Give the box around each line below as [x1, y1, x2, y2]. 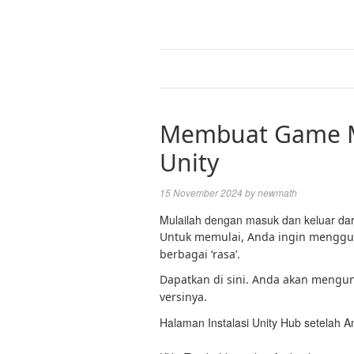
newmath [258, 186, 297, 199]
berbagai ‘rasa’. [160, 247, 240, 262]
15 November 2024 [160, 186, 243, 199]
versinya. [160, 289, 207, 304]
